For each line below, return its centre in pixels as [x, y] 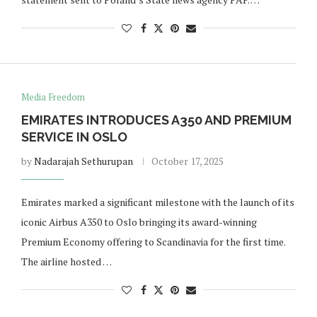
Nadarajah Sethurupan [83, 161]
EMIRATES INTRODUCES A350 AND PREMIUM [156, 120]
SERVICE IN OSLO [74, 137]
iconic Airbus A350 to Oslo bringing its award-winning [139, 222]
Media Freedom [53, 97]
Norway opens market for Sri [212, 303]
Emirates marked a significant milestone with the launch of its [157, 202]
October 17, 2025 [187, 161]
